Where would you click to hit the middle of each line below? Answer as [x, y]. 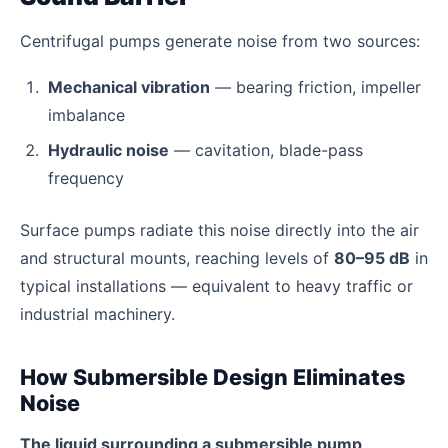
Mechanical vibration [129, 86]
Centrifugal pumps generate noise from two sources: [220, 40]
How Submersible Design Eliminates [212, 377]
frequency [86, 178]
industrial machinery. [97, 314]
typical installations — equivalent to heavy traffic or [216, 286]
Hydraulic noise [108, 150]
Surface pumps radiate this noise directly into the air [219, 230]
